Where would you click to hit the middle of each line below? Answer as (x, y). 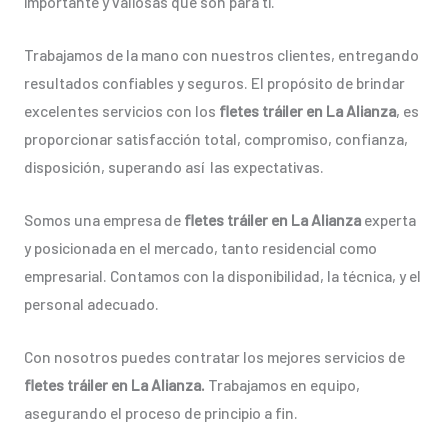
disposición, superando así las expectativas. (173, 167)
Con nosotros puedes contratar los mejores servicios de (215, 356)
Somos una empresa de (103, 220)
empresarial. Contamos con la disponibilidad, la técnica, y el (222, 276)
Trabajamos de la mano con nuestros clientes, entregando (221, 55)
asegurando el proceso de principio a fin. (160, 412)
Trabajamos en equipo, (283, 384)
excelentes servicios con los (121, 111)
